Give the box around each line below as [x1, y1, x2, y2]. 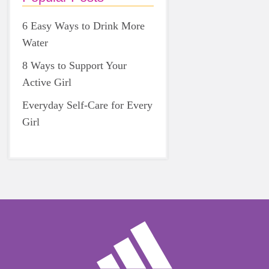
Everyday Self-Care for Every [22, 99, 153, 111]
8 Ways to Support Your [22, 59, 127, 71]
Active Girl [22, 76, 71, 88]
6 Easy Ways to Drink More [22, 20, 145, 32]
